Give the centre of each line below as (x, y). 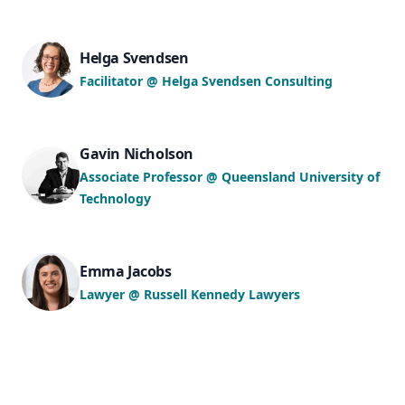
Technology (115, 198)
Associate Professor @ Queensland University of (230, 177)
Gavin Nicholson (137, 154)
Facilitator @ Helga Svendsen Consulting (206, 81)
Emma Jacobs (126, 271)
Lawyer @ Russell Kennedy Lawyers (190, 294)
